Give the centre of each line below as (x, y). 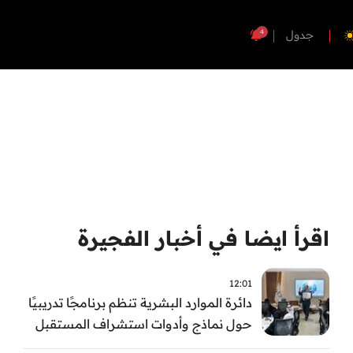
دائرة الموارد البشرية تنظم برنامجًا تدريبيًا (140, 302)
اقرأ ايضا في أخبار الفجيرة (204, 238)
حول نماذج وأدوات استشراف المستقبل (144, 323)
